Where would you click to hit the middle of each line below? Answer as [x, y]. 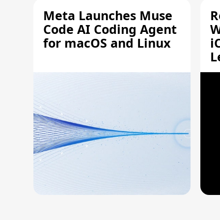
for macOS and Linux [107, 43]
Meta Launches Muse [108, 15]
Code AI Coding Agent [110, 29]
